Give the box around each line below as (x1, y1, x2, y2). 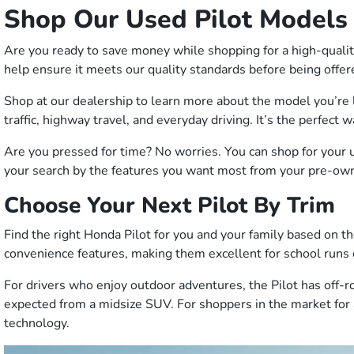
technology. (4, 314, 73, 333)
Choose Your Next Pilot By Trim (4, 190, 335, 221)
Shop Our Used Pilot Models (4, 2, 348, 37)
